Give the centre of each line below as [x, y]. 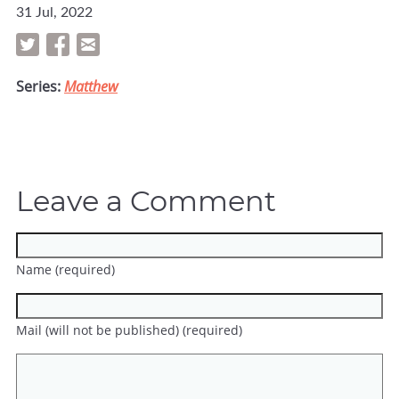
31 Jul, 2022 [54, 13]
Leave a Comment [146, 200]
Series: [40, 86]
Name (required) [65, 269]
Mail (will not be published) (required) [129, 330]
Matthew [91, 86]
